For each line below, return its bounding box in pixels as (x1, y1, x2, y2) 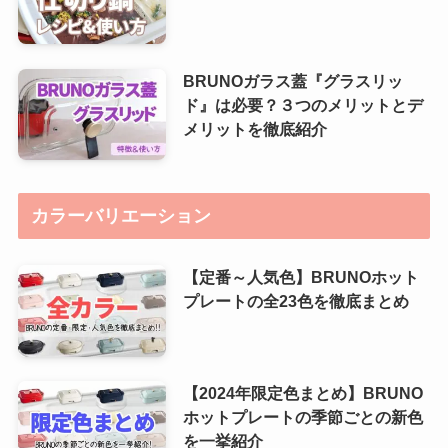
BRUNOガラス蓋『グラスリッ (182, 71, 403, 90)
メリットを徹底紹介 (182, 119, 327, 138)
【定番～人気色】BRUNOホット (182, 268, 419, 287)
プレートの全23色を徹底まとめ (182, 292, 409, 311)
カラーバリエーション (31, 205, 212, 226)
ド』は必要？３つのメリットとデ (182, 95, 423, 114)
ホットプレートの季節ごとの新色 (182, 408, 423, 427)
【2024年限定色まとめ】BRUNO (182, 384, 423, 403)
